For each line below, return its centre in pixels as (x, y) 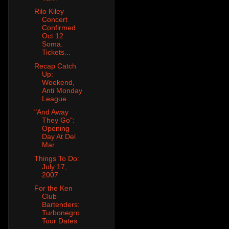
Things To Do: (56, 158)
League (54, 98)
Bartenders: (61, 205)
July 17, (54, 166)
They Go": (58, 120)
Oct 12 (52, 36)
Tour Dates (59, 221)
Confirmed (59, 28)
